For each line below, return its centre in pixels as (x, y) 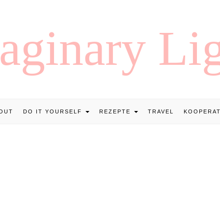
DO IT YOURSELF (54, 111)
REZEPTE (116, 111)
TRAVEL (161, 111)
